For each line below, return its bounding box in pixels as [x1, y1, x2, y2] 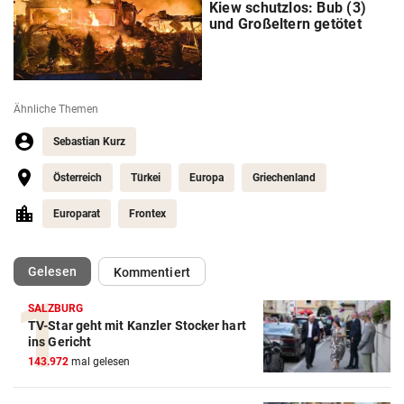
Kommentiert [113, 265, 190, 280]
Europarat [53, 207, 100, 221]
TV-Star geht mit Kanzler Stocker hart [28, 318, 246, 334]
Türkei [131, 171, 161, 185]
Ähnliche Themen [14, 103, 98, 116]
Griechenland [252, 171, 316, 185]
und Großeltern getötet [209, 15, 362, 33]
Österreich [53, 171, 102, 185]
